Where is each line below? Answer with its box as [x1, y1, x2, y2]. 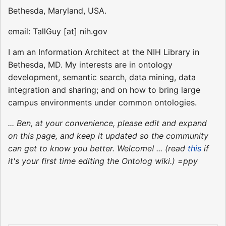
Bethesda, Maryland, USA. [8, 5, 106, 16]
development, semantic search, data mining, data [8, 72, 196, 82]
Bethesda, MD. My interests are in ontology [8, 59, 173, 70]
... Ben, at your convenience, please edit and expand [8, 118, 207, 128]
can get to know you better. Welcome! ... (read [8, 143, 188, 153]
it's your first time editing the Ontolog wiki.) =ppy [8, 155, 198, 166]
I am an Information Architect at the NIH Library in [8, 46, 199, 57]
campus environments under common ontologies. [8, 97, 197, 107]
